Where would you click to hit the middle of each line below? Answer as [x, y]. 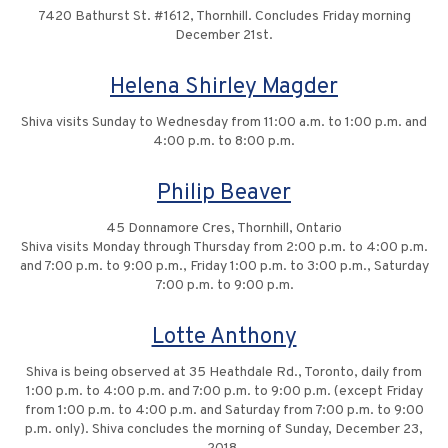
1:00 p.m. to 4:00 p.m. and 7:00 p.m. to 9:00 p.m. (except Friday [224, 392]
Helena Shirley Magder [224, 88]
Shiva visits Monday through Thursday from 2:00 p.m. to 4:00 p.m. [224, 248]
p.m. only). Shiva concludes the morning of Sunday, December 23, [224, 430]
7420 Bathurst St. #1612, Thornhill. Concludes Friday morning [224, 17]
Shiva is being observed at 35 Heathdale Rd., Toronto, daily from [224, 373]
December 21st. [224, 36]
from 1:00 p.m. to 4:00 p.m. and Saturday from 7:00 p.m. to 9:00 [224, 411]
